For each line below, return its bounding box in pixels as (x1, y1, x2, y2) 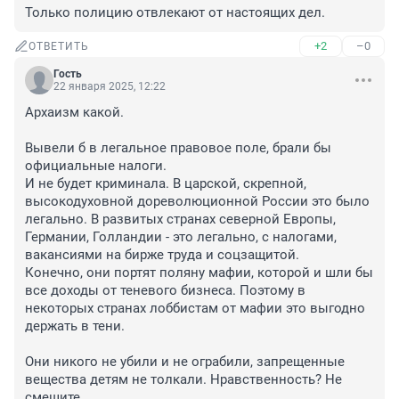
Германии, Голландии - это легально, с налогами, (25, 229, 337, 246)
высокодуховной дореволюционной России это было (25, 193, 370, 210)
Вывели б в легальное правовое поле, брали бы (25, 140, 331, 157)
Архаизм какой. (25, 104, 124, 121)
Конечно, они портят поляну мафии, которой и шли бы (25, 265, 373, 281)
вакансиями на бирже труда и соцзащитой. (25, 247, 303, 264)
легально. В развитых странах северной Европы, (25, 211, 336, 228)
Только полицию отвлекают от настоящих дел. (25, 4, 325, 21)
